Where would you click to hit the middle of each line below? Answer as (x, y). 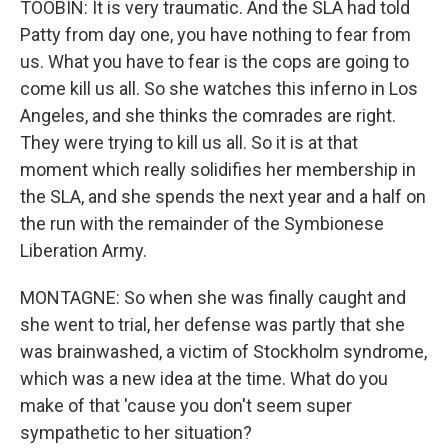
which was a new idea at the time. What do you (204, 378)
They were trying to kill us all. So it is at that (189, 142)
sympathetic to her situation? (136, 432)
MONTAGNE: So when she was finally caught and (213, 297)
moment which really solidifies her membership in (218, 169)
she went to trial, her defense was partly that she (212, 324)
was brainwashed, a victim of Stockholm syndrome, (223, 351)
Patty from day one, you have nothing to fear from (215, 34)
